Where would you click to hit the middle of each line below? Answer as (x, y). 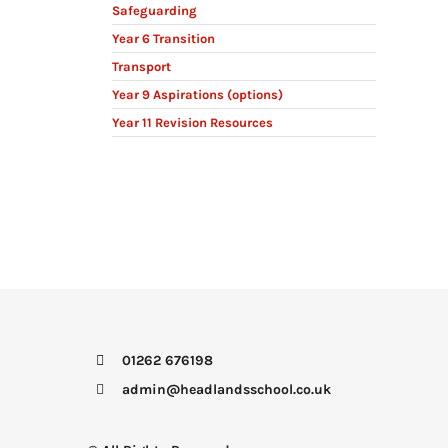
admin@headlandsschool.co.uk (226, 390)
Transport (141, 66)
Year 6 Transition (163, 38)
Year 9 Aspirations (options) (197, 94)
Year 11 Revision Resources (192, 122)
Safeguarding (154, 10)
